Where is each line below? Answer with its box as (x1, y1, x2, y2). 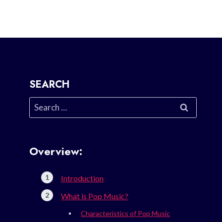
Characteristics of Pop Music (81, 209, 170, 218)
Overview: (29, 143, 83, 160)
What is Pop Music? (61, 191, 129, 201)
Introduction (61, 173, 104, 183)
